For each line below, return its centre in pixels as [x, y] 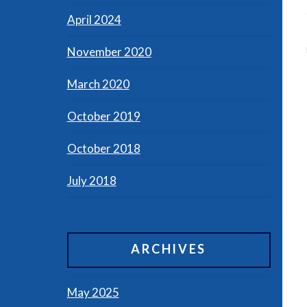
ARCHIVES [169, 249]
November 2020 [109, 51]
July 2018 [91, 180]
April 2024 [94, 19]
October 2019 [103, 116]
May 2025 [93, 292]
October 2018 [103, 148]
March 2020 [98, 84]
